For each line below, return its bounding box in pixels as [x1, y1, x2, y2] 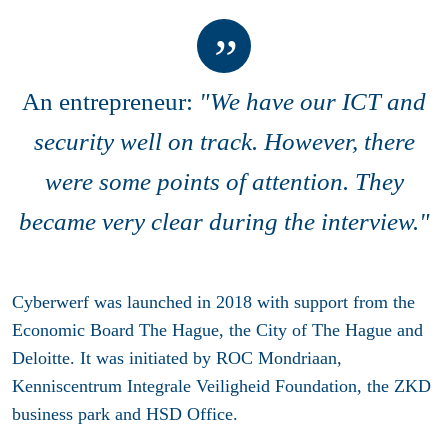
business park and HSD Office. [12, 403, 238, 424]
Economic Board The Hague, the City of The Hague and [12, 319, 423, 340]
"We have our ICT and [199, 87, 426, 115]
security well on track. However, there [33, 127, 415, 155]
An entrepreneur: [22, 87, 199, 115]
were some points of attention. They [44, 167, 404, 195]
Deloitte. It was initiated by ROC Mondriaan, [12, 347, 342, 368]
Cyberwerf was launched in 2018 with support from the [12, 291, 415, 312]
